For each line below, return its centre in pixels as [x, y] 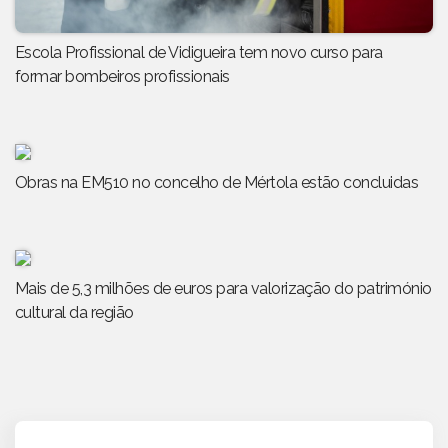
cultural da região [74, 313]
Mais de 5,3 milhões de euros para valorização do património [223, 289]
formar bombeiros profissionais [122, 77]
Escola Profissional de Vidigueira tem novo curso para [199, 53]
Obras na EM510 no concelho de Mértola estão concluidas [217, 183]
